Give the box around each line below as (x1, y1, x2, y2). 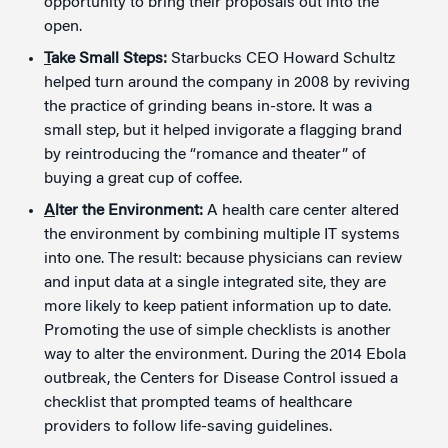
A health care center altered (203, 202, 399, 219)
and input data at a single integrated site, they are (44, 274, 386, 291)
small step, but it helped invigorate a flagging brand (44, 122, 402, 139)
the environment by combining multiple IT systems (44, 226, 400, 243)
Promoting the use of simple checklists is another (44, 322, 391, 339)
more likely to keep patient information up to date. (44, 298, 391, 315)
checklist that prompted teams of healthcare (44, 394, 352, 411)
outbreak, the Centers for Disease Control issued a (44, 370, 398, 387)
